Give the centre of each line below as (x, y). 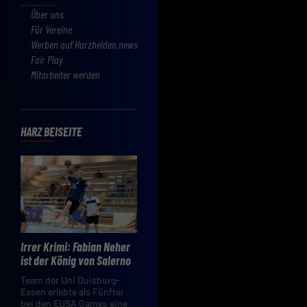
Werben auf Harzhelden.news (84, 44)
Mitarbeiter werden (65, 74)
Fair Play (47, 59)
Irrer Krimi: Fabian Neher (75, 247)
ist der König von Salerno (76, 261)
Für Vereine (51, 29)
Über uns (47, 14)
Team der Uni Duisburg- (70, 280)
